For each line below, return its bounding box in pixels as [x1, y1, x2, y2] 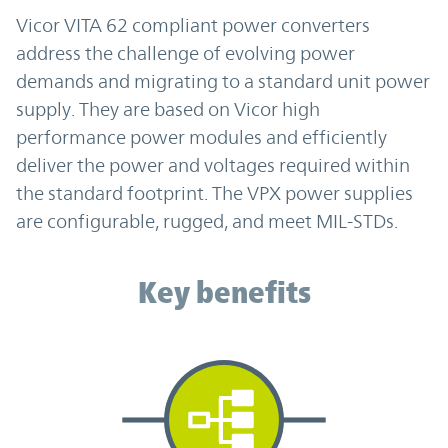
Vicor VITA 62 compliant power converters [16, 13, 370, 36]
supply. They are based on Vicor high [16, 97, 320, 120]
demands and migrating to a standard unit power [16, 69, 430, 92]
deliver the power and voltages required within [16, 153, 410, 176]
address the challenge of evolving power [16, 41, 355, 64]
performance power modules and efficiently [16, 125, 387, 148]
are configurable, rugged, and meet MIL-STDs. [16, 209, 398, 232]
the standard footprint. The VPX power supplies [16, 181, 413, 204]
